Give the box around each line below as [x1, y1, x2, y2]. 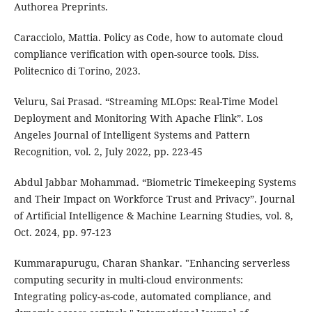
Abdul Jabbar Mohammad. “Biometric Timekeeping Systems [13, 175, 296, 189]
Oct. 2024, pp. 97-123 [13, 226, 111, 240]
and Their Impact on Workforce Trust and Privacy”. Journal [13, 192, 295, 206]
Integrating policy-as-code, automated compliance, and [13, 290, 272, 304]
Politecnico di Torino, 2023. [13, 64, 141, 78]
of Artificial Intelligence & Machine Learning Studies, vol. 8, [13, 209, 293, 223]
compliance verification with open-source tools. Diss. [13, 47, 259, 61]
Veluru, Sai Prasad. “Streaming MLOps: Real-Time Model [13, 95, 278, 109]
